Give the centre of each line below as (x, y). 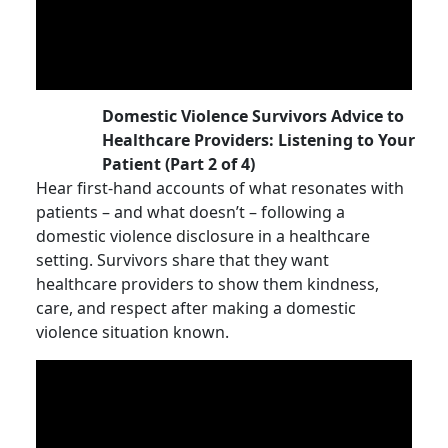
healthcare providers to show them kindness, (207, 284)
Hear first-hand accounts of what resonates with (220, 188)
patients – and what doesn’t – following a (190, 212)
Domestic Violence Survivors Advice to (253, 116)
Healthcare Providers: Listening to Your (259, 140)
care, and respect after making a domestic (196, 308)
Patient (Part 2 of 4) (179, 164)
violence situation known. (132, 332)
